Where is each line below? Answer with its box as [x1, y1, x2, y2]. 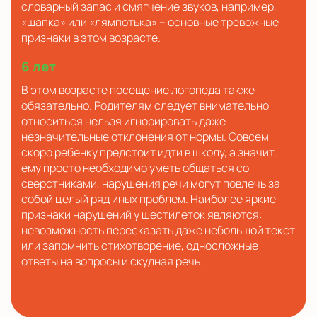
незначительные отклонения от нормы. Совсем [21, 128, 269, 144]
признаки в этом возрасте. [21, 29, 161, 45]
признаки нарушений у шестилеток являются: [21, 206, 263, 222]
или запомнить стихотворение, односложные [21, 237, 258, 253]
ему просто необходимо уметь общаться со [21, 159, 249, 175]
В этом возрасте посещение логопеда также [21, 81, 255, 98]
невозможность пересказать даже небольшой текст [21, 221, 295, 238]
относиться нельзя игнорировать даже [21, 113, 226, 129]
